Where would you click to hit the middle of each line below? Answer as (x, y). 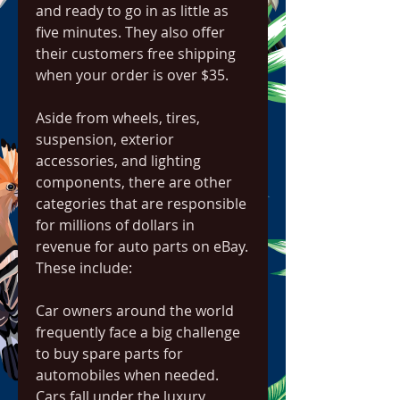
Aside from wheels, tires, (118, 118)
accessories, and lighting (118, 161)
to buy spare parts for (109, 354)
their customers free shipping (136, 54)
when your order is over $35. (132, 75)
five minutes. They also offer (130, 32)
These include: (84, 268)
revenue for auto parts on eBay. (142, 246)
